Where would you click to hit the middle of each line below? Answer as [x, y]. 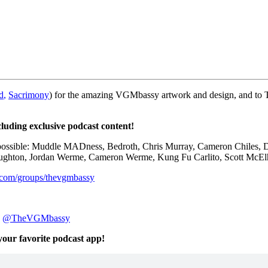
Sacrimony [29, 95]
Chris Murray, [170, 146]
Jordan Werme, [59, 157]
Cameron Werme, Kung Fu [141, 157]
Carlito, [209, 157]
